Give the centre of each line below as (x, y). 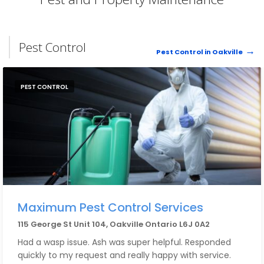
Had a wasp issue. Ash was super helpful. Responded (124, 242)
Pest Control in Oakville (199, 52)
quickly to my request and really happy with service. (124, 255)
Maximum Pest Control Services (110, 207)
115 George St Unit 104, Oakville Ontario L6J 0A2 (114, 224)
